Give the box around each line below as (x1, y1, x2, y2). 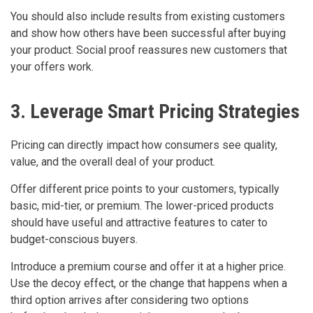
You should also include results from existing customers (10, 10, 285, 24)
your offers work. (10, 60, 94, 74)
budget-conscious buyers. (10, 233, 138, 247)
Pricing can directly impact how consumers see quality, (10, 138, 277, 152)
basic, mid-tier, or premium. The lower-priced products (10, 199, 274, 213)
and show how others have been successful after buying (10, 27, 286, 41)
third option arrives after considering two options (10, 293, 249, 307)
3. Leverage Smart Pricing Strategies (10, 100, 300, 124)
